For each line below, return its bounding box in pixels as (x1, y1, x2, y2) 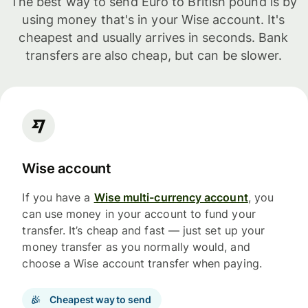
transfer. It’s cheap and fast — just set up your (22, 223, 265, 238)
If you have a (22, 190, 94, 205)
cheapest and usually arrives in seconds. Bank (19, 30, 289, 45)
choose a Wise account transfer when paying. (22, 256, 262, 271)
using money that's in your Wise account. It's (22, 12, 285, 27)
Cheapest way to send (49, 294, 151, 306)
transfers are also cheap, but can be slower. (25, 47, 283, 63)
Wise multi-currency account (93, 190, 248, 205)
